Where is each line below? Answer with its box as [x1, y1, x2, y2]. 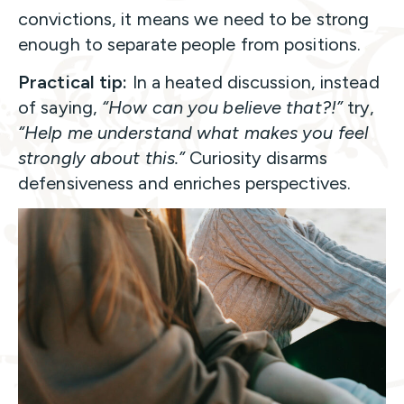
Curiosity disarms [185, 146, 327, 169]
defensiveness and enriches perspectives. [18, 171, 352, 194]
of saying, [18, 96, 103, 118]
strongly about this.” [18, 146, 186, 169]
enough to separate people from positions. [18, 32, 362, 55]
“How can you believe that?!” [102, 96, 343, 118]
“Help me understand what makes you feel [18, 121, 368, 143]
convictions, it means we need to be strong [18, 7, 370, 30]
